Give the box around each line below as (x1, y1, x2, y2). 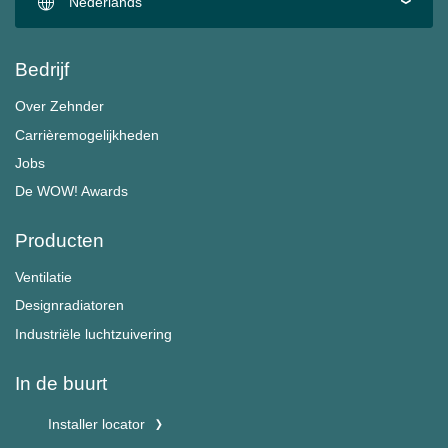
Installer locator (48, 416, 145, 432)
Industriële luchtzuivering (15, 325, 172, 342)
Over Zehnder (15, 98, 104, 115)
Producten (15, 229, 104, 251)
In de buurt (15, 372, 107, 394)
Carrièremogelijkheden (15, 126, 159, 143)
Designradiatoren (15, 297, 124, 314)
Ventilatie (15, 269, 72, 286)
